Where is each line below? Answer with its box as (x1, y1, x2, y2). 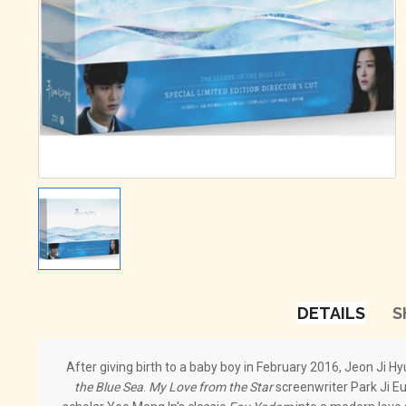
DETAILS (296, 303, 365, 323)
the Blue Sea (73, 379, 143, 394)
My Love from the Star (148, 379, 273, 394)
